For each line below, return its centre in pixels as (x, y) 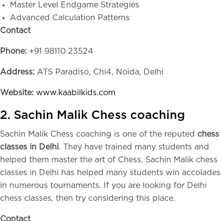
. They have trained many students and (134, 147)
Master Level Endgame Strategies (74, 5)
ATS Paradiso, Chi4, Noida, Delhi (99, 72)
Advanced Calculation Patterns (70, 18)
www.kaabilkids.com (76, 93)
